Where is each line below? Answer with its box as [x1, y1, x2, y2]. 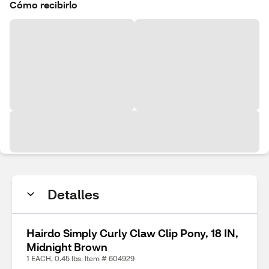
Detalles [47, 186, 99, 203]
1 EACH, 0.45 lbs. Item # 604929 [26, 254, 134, 263]
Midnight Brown [26, 240, 107, 254]
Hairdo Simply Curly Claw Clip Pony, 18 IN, [26, 226, 238, 240]
